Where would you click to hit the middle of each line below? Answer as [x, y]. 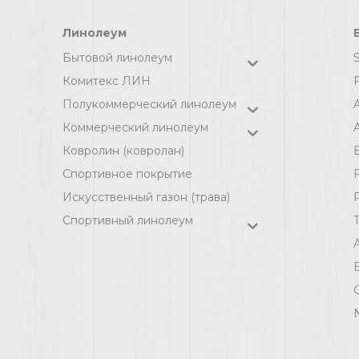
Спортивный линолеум [128, 220]
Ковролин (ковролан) [123, 150]
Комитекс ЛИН [107, 81]
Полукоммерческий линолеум [149, 104]
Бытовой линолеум [117, 57]
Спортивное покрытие [127, 173]
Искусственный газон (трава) [146, 197]
